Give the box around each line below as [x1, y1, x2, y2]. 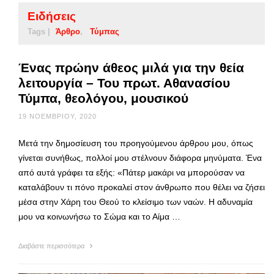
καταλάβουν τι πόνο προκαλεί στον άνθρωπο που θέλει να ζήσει [18, 182, 265, 192]
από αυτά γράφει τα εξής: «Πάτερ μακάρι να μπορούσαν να [18, 167, 245, 177]
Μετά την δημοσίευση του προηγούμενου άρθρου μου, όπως [18, 138, 253, 148]
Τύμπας [90, 26, 119, 36]
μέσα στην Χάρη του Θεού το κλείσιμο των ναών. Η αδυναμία [18, 196, 253, 207]
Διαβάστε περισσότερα [18, 242, 86, 250]
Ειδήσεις [28, 9, 76, 23]
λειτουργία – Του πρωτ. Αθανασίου [18, 75, 230, 90]
